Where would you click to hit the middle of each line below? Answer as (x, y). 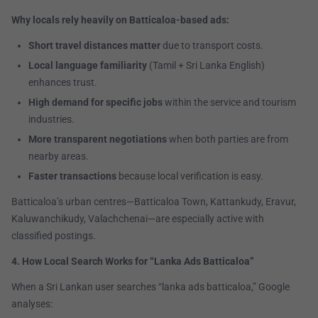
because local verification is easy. (190, 176)
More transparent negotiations (98, 139)
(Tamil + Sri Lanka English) (206, 66)
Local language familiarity (88, 66)
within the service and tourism (229, 103)
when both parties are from (227, 139)
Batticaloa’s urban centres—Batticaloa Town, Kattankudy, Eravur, (154, 202)
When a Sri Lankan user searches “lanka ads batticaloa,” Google (150, 287)
